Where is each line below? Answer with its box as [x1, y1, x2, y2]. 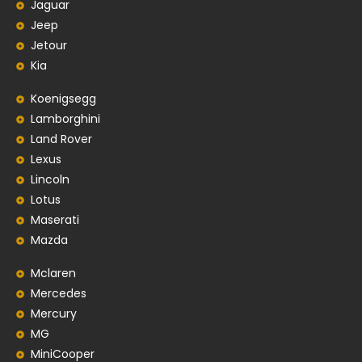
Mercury [30, 305, 77, 322]
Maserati [30, 212, 79, 229]
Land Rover [30, 131, 92, 148]
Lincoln [30, 171, 69, 188]
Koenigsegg [30, 90, 96, 107]
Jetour [30, 37, 67, 54]
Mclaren [30, 265, 76, 282]
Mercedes [30, 285, 86, 302]
